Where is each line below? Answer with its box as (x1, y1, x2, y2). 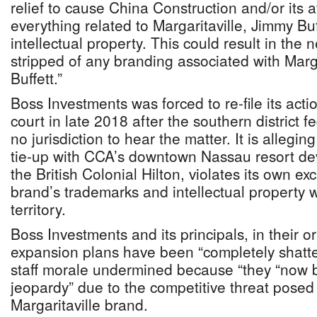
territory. (11, 198, 66, 219)
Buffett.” (11, 67, 62, 88)
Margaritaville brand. (11, 294, 148, 315)
